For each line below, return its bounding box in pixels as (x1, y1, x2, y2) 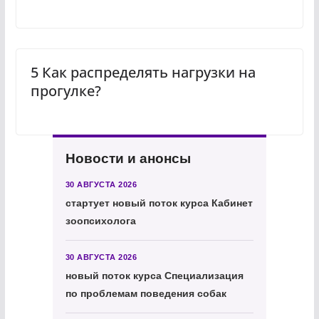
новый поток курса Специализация (65, 269, 244, 281)
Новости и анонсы (65, 150, 191, 166)
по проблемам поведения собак (65, 287, 226, 299)
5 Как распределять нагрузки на (30, 62, 256, 82)
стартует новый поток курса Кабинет (65, 197, 253, 209)
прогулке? (30, 80, 101, 100)
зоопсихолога (65, 214, 136, 226)
